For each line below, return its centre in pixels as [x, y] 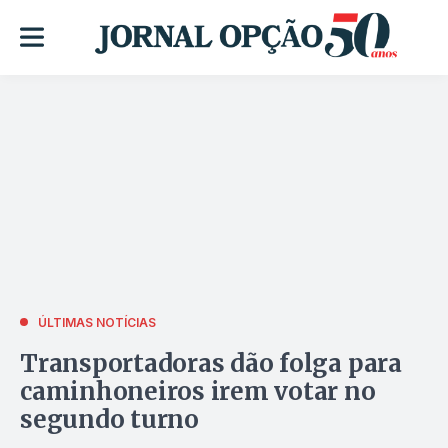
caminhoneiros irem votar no [198, 391]
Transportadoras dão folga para [211, 363]
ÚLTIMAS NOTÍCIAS [97, 322]
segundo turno [109, 419]
